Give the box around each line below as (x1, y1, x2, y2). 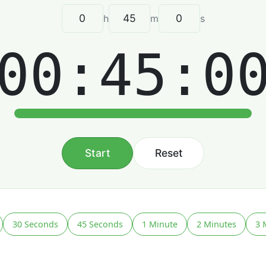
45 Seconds (77, 218, 123, 230)
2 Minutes (197, 218, 236, 230)
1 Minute (142, 218, 178, 230)
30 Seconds (12, 218, 58, 230)
